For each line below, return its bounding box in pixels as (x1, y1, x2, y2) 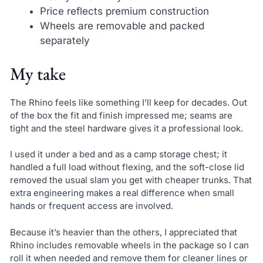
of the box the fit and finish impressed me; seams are (9, 109, 232, 121)
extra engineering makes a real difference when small (9, 187, 234, 199)
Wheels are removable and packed (39, 20, 204, 32)
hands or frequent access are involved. (9, 200, 173, 212)
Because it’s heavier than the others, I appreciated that (9, 226, 237, 238)
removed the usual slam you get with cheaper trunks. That (9, 174, 252, 186)
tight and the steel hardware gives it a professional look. (9, 122, 243, 134)
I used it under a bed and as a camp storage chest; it (9, 149, 227, 160)
